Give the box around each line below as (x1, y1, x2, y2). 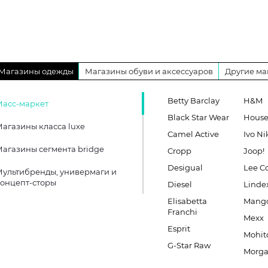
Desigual (167, 163, 203, 172)
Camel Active (167, 129, 219, 139)
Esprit (167, 224, 190, 233)
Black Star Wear (167, 112, 229, 122)
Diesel (167, 179, 192, 189)
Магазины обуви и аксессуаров (85, 66, 213, 76)
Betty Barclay (167, 96, 220, 105)
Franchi (167, 207, 197, 217)
